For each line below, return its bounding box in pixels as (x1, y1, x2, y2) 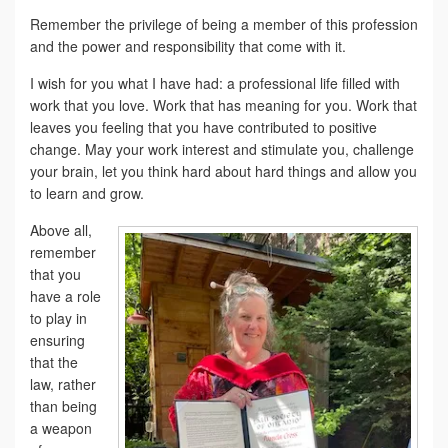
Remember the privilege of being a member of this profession (30, 13, 418, 34)
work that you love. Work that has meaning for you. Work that (30, 94, 417, 115)
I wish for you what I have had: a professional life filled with (30, 72, 400, 93)
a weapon (30, 417, 92, 438)
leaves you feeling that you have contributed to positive (30, 116, 377, 137)
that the (30, 351, 78, 372)
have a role (30, 285, 101, 306)
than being (30, 395, 97, 416)
